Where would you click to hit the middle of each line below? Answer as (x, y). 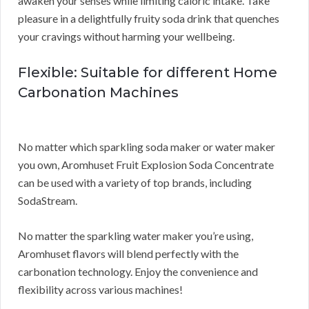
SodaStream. (48, 201)
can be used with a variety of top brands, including (135, 183)
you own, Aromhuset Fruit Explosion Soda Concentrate (146, 165)
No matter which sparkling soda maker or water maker (147, 147)
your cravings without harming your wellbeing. (126, 37)
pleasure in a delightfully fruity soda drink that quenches (149, 19)
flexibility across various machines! (100, 290)
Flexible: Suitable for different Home (148, 73)
